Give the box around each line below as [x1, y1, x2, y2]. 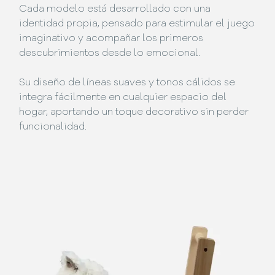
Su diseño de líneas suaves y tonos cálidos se [19, 77, 236, 88]
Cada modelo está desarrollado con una [19, 4, 211, 14]
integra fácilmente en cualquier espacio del [19, 92, 227, 103]
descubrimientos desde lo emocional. [19, 48, 201, 58]
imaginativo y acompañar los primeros [19, 33, 204, 44]
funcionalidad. [19, 122, 87, 132]
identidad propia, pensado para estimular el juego [19, 18, 255, 29]
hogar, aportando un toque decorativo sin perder [19, 107, 249, 117]
